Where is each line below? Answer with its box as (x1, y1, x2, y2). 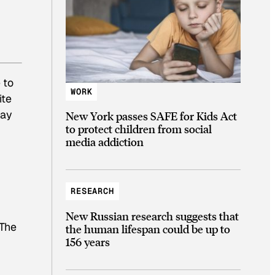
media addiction (66, 134, 144, 149)
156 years (66, 234, 110, 249)
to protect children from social (66, 122, 212, 136)
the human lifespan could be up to (66, 221, 230, 236)
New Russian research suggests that (66, 208, 239, 223)
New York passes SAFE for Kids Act (66, 109, 237, 123)
